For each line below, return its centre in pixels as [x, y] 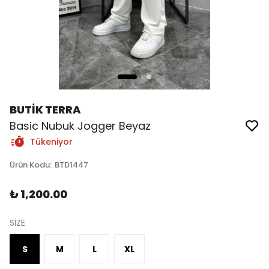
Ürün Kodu [30, 165]
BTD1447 [71, 165]
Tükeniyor [51, 142]
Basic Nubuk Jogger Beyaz [80, 126]
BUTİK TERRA [45, 110]
